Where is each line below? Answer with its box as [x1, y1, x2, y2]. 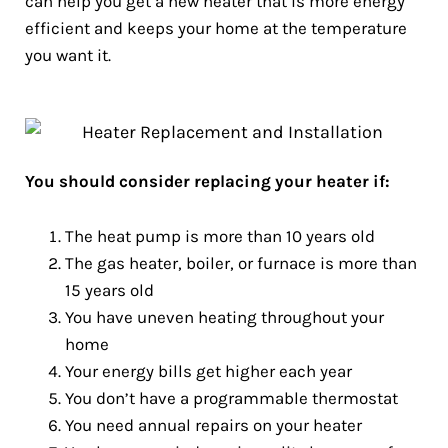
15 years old [65, 280, 154, 301]
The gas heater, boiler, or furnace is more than [65, 253, 417, 274]
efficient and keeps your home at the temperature [25, 18, 407, 38]
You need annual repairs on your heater [65, 415, 362, 436]
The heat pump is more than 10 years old [65, 226, 375, 247]
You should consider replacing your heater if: [25, 171, 390, 192]
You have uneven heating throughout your [65, 307, 384, 328]
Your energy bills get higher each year [65, 361, 352, 382]
